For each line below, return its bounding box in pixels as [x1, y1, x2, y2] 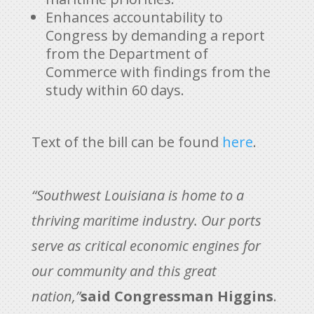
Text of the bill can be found [31, 132, 222, 151]
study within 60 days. [45, 80, 184, 100]
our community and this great [31, 261, 217, 280]
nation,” [31, 286, 81, 306]
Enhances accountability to [45, 7, 223, 27]
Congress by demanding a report [45, 25, 265, 45]
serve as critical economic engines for [31, 235, 261, 255]
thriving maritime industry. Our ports [31, 210, 261, 230]
